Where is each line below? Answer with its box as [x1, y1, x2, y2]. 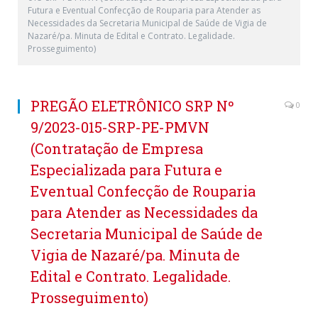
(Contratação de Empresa [31, 139, 203, 158]
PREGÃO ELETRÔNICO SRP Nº [31, 97, 234, 115]
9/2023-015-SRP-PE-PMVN [31, 118, 209, 136]
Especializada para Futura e [31, 160, 222, 179]
